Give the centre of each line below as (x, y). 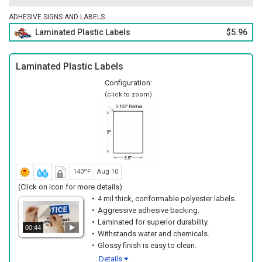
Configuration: (128, 83)
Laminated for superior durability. (153, 222)
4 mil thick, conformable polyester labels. (167, 199)
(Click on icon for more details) (70, 187)
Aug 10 (108, 172)
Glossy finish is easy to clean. (147, 245)
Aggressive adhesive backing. (149, 210)
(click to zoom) (128, 94)
